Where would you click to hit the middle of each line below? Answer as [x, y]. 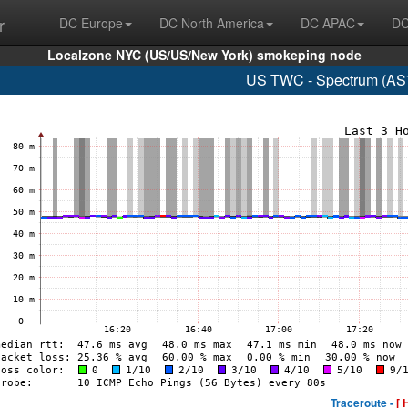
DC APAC [328, 23]
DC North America [212, 23]
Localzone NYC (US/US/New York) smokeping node [204, 55]
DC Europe [91, 23]
